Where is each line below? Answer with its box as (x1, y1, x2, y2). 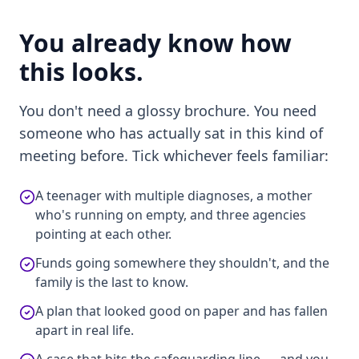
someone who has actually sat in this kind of (19, 123, 323, 143)
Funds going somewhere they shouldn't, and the (35, 254, 329, 272)
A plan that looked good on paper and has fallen (35, 302, 328, 320)
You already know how (19, 26, 292, 59)
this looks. (19, 55, 143, 88)
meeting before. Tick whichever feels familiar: (19, 146, 329, 165)
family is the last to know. (35, 273, 188, 291)
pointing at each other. (35, 225, 171, 243)
